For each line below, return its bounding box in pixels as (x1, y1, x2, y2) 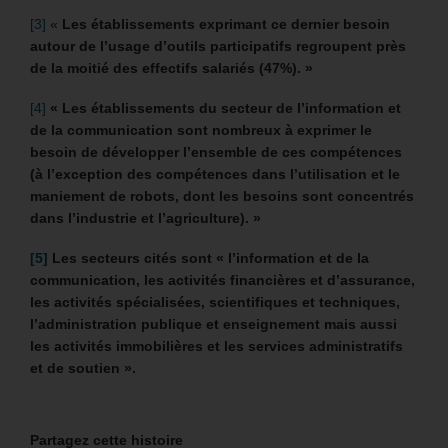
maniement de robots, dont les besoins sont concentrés (30, 188, 414, 205)
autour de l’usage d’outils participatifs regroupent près (30, 38, 406, 55)
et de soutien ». (30, 360, 136, 377)
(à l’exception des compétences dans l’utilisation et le (30, 166, 400, 183)
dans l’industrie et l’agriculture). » (30, 210, 261, 227)
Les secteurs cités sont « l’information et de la (48, 250, 369, 267)
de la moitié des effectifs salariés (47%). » (30, 60, 313, 77)
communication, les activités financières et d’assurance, (30, 272, 415, 289)
